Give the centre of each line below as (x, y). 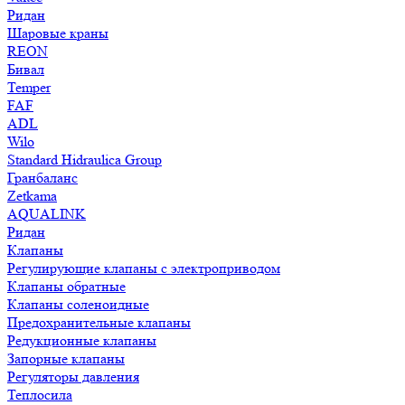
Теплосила (40, 395)
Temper (29, 87)
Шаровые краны (58, 33)
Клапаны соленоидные (78, 304)
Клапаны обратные (66, 286)
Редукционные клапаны (82, 340)
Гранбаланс (42, 178)
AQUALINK (47, 214)
